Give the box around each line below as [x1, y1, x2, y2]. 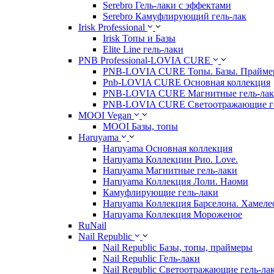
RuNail [78, 220, 106, 231]
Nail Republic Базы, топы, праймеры [103, 242, 253, 253]
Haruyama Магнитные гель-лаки [103, 165, 237, 176]
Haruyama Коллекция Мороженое [103, 209, 242, 220]
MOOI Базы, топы [103, 121, 178, 132]
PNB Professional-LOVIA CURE [78, 55, 210, 66]
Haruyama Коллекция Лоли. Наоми [103, 176, 248, 187]
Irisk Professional [78, 22, 145, 33]
